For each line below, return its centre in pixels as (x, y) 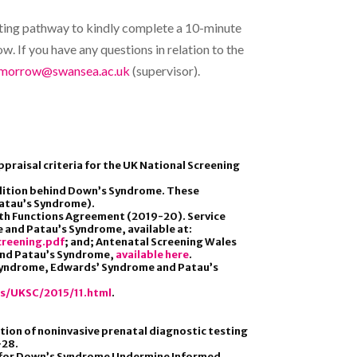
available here (152, 254)
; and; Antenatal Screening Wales (151, 241)
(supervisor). (165, 70)
